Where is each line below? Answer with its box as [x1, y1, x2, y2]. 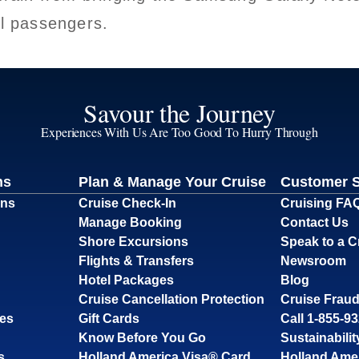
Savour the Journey [83, 95, 276, 130]
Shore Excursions [78, 234, 188, 248]
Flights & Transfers [78, 253, 194, 268]
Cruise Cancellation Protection [78, 292, 264, 306]
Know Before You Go [78, 330, 206, 345]
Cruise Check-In [78, 196, 176, 210]
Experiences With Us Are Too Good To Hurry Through [41, 123, 318, 140]
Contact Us [280, 215, 349, 229]
